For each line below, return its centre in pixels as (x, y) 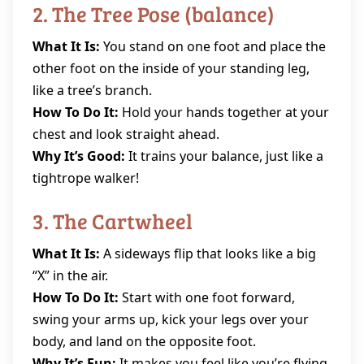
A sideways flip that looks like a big (208, 253)
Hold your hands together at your (224, 112)
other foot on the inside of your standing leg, (171, 68)
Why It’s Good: (79, 156)
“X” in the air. (70, 275)
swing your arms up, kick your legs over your (171, 319)
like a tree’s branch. (92, 90)
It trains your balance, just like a (224, 156)
